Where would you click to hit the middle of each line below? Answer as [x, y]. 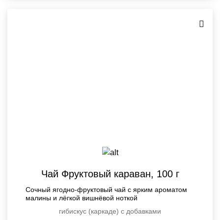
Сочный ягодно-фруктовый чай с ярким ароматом [106, 190]
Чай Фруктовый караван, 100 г [110, 174]
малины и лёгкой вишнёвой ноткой [82, 198]
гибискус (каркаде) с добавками [110, 211]
